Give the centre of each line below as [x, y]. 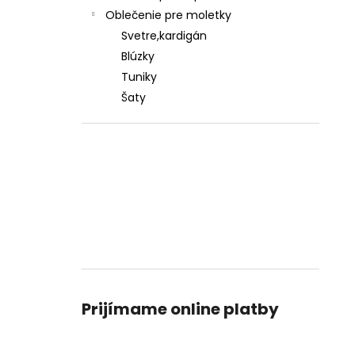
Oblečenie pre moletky [168, 15]
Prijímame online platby [180, 309]
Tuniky [139, 77]
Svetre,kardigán [164, 36]
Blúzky [138, 56]
